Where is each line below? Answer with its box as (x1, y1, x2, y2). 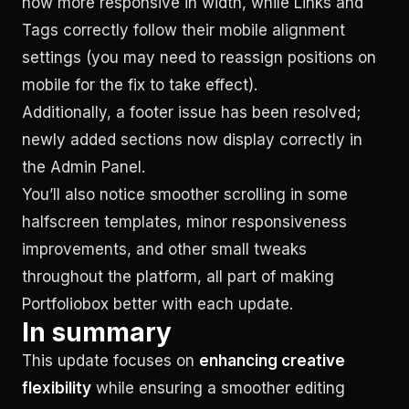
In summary (22, 316, 172, 348)
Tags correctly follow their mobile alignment (22, 20, 345, 39)
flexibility (22, 378, 91, 397)
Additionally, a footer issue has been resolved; (22, 102, 361, 121)
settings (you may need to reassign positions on (22, 47, 376, 67)
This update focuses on (22, 351, 199, 370)
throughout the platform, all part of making (22, 267, 334, 286)
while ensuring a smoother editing (91, 378, 345, 397)
